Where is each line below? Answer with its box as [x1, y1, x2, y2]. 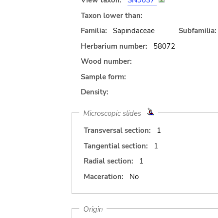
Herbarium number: [81, 41, 147, 51]
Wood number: [81, 56, 132, 66]
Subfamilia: [178, 26, 217, 36]
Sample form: [81, 72, 126, 82]
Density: [81, 87, 109, 97]
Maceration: [84, 171, 124, 182]
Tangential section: [84, 141, 148, 151]
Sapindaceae [112, 26, 155, 36]
